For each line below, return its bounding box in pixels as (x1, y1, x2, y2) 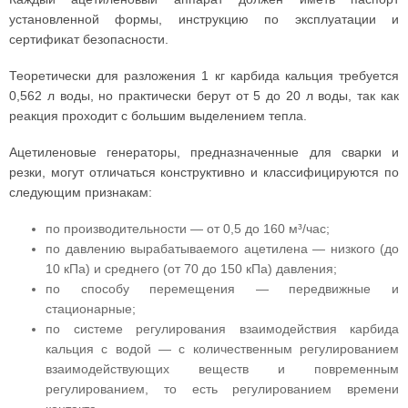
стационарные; (46, 301, 136, 316)
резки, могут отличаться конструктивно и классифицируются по (9, 165, 399, 179)
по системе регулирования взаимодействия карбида (46, 321, 399, 336)
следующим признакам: (9, 185, 152, 199)
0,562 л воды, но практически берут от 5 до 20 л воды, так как (9, 88, 399, 103)
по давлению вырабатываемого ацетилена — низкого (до (46, 241, 399, 256)
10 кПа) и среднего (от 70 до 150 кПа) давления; (46, 261, 337, 276)
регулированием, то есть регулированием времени (46, 382, 399, 396)
